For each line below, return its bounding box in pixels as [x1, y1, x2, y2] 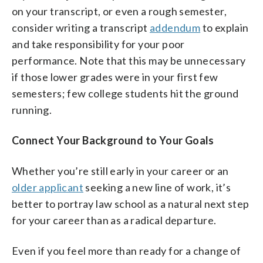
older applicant [12, 180, 84, 194]
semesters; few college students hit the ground [12, 86, 239, 100]
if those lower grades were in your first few [12, 70, 218, 83]
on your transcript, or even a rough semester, [12, 4, 227, 18]
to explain [200, 21, 249, 34]
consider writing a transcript [12, 21, 150, 34]
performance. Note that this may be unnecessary [12, 53, 246, 67]
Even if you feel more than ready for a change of [12, 244, 241, 257]
